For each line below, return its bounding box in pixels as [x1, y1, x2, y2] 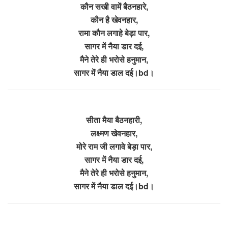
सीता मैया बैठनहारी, [86, 113, 142, 126]
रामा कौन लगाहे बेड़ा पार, [78, 26, 150, 39]
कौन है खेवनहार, [90, 13, 138, 25]
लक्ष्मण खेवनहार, [91, 127, 137, 139]
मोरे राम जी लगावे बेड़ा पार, [76, 140, 152, 152]
